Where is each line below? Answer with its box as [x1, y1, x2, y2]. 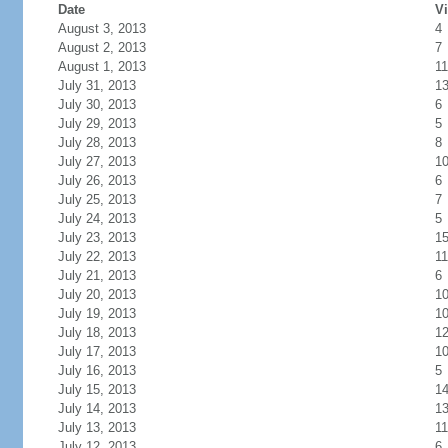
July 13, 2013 [57, 420, 136, 435]
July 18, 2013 [57, 325, 136, 340]
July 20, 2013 [57, 287, 136, 302]
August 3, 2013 [57, 21, 146, 36]
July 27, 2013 [57, 154, 136, 169]
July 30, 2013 [57, 97, 136, 112]
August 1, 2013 [57, 59, 146, 74]
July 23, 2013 [57, 230, 136, 245]
